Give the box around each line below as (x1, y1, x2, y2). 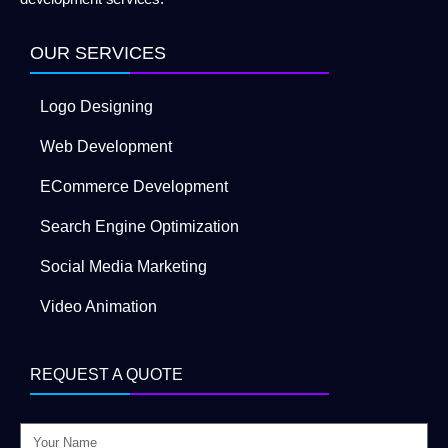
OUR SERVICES (30, 42, 166, 63)
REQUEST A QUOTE (30, 365, 183, 383)
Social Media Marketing (40, 257, 207, 275)
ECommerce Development (40, 177, 228, 195)
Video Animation (40, 297, 157, 315)
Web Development (40, 137, 172, 155)
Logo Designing (40, 97, 153, 115)
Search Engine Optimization (40, 217, 239, 235)
